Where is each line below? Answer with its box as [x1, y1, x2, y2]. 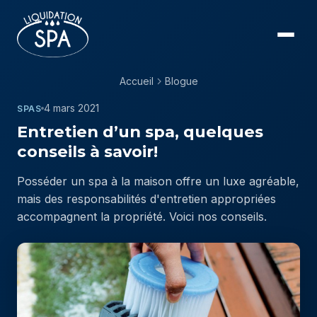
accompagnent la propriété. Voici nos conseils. [17, 209, 267, 224]
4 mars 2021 [44, 102, 100, 114]
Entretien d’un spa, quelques [17, 122, 263, 142]
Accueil [119, 75, 154, 87]
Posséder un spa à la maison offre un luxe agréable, [17, 174, 299, 188]
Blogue [164, 75, 198, 87]
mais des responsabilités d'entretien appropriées [17, 192, 276, 206]
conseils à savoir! [17, 142, 158, 161]
